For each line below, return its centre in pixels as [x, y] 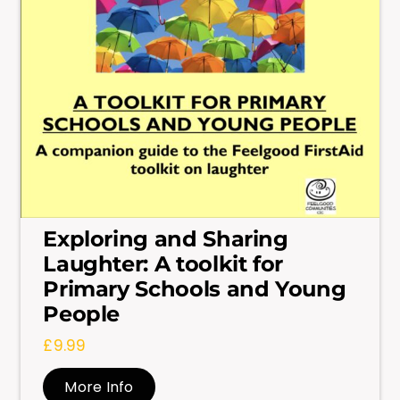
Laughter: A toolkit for [163, 263]
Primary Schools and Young [195, 288]
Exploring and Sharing [166, 238]
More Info [99, 387]
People [82, 313]
